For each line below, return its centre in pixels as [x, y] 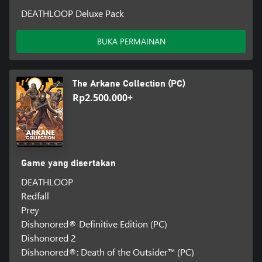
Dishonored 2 [48, 237]
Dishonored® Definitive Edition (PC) [94, 223]
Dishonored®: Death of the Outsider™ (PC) [107, 251]
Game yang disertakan [68, 163]
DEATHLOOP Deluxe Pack [72, 13]
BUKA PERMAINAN [131, 41]
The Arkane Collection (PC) [129, 83]
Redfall [35, 195]
